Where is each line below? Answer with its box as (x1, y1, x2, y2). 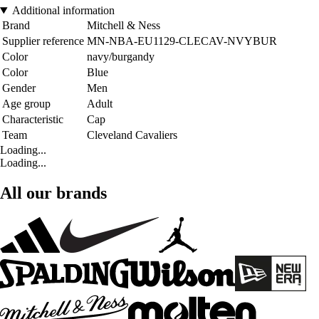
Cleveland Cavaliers (87, 129, 177, 142)
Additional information (11, 4, 115, 17)
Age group (2, 98, 51, 110)
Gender (2, 82, 36, 95)
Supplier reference (2, 35, 84, 48)
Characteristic (2, 113, 63, 126)
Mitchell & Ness (87, 19, 160, 32)
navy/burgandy (87, 51, 155, 63)
